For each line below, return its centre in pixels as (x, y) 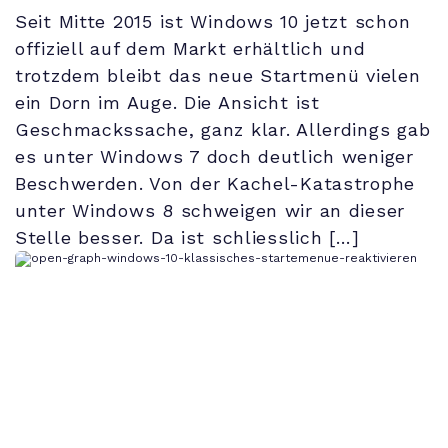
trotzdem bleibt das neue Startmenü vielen (218, 76)
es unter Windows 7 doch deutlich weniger (214, 157)
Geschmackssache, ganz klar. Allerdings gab (223, 130)
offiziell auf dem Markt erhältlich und (190, 49)
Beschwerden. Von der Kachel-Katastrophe (215, 184)
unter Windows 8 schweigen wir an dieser (210, 211)
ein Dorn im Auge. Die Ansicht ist (167, 103)
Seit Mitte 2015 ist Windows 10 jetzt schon (213, 22)
